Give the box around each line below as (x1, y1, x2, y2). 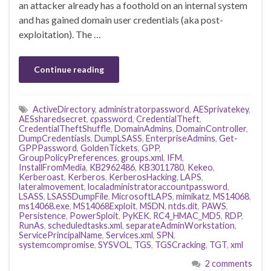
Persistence (19, 211, 66, 221)
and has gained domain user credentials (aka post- (19, 14, 223, 26)
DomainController (176, 123, 246, 134)
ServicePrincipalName (19, 230, 102, 241)
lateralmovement (19, 181, 84, 192)
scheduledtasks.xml (48, 220, 122, 231)
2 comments (205, 258, 252, 269)
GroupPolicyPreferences (19, 152, 117, 163)
